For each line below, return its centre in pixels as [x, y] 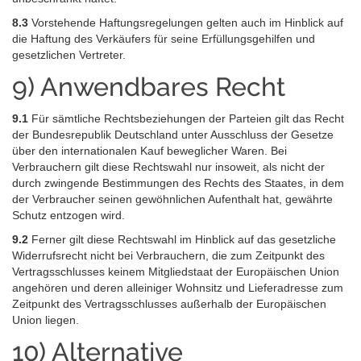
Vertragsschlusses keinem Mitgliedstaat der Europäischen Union [176, 271]
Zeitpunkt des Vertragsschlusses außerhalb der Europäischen [169, 303]
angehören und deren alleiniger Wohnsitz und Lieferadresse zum [178, 287]
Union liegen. [46, 320]
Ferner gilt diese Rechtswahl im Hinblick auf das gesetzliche [182, 239]
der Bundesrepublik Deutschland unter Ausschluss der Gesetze [173, 134]
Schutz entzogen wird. [68, 215]
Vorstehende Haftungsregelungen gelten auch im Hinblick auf [186, 23]
